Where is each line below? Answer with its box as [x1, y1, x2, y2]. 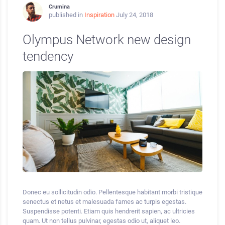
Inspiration [84, 11, 115, 19]
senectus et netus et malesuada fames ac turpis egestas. [23, 198, 186, 206]
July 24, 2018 [116, 11, 153, 19]
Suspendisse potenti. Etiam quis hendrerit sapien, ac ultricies [23, 207, 195, 215]
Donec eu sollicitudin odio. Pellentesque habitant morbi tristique [23, 188, 202, 196]
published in [49, 11, 84, 19]
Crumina [49, 3, 70, 11]
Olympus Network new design [23, 32, 191, 47]
